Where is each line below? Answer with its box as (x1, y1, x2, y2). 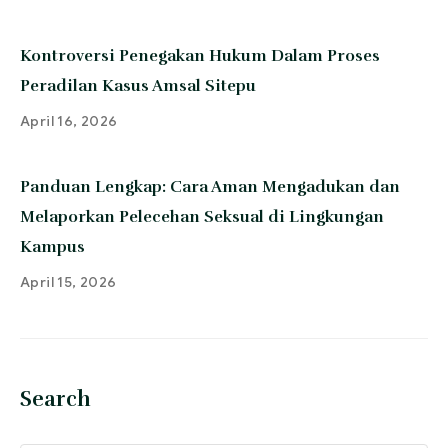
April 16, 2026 (20, 112, 118, 130)
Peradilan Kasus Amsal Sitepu (20, 76, 256, 96)
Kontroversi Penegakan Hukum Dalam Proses (20, 46, 380, 66)
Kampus (20, 237, 85, 257)
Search (20, 386, 91, 412)
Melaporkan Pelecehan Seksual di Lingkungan (20, 207, 384, 227)
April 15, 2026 (20, 273, 117, 291)
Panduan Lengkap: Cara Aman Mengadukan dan (20, 177, 400, 197)
